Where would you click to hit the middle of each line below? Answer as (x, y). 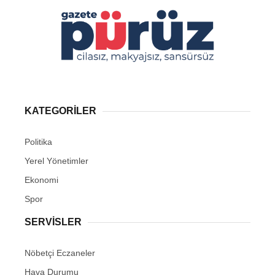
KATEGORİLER (60, 111)
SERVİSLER (53, 222)
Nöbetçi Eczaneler (60, 253)
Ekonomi (41, 180)
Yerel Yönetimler (56, 161)
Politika (38, 142)
